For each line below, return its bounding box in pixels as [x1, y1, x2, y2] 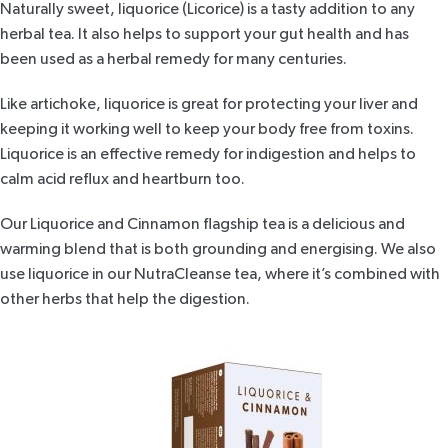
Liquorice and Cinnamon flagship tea [30, 216, 285, 233]
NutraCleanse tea [134, 266, 257, 283]
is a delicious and [285, 216, 405, 233]
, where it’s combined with [257, 266, 440, 283]
